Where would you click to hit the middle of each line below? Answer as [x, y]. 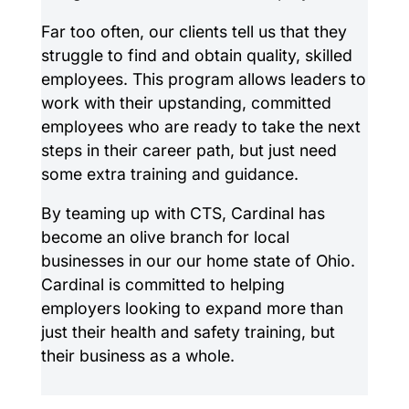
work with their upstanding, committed [186, 102]
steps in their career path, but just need [189, 150]
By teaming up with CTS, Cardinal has [183, 214]
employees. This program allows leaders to [203, 79]
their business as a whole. [137, 356]
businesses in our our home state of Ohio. [198, 261]
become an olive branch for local [165, 237]
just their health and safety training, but [188, 332]
